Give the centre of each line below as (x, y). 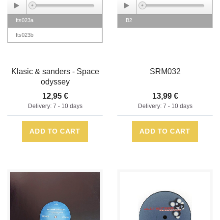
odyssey (55, 82)
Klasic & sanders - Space (55, 72)
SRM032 (165, 72)
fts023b (25, 35)
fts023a (25, 20)
